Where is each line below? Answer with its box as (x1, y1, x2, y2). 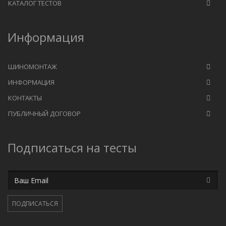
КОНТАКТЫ (8, 93, 42, 103)
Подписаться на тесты (8, 139, 137, 156)
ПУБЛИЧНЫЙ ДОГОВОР (8, 109, 81, 119)
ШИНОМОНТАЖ (8, 62, 57, 72)
